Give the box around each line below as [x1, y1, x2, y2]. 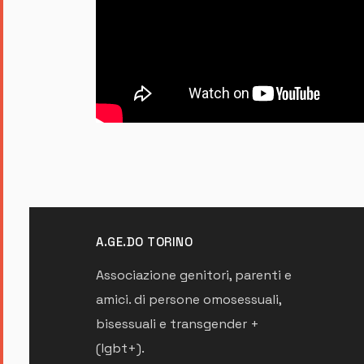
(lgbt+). [96, 339, 145, 357]
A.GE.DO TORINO [96, 233, 193, 249]
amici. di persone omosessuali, [96, 290, 281, 308]
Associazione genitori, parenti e [96, 266, 292, 284]
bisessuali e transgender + [96, 314, 259, 332]
